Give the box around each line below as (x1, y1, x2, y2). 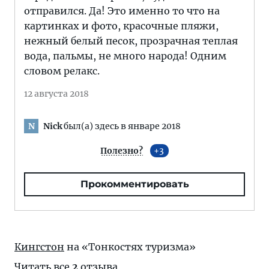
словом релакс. (24, 65, 100, 77)
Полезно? (100, 145, 143, 156)
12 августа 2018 (24, 88, 89, 99)
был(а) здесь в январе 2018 (64, 120, 181, 131)
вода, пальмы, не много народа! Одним (24, 50, 226, 62)
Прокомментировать (80, 178, 189, 190)
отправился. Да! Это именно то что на (24, 5, 220, 17)
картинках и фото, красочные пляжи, (24, 20, 219, 32)
